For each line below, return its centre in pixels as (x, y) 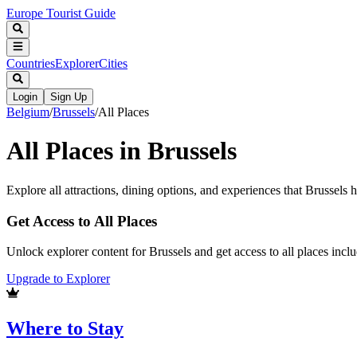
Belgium (28, 112)
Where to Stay (65, 329)
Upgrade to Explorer (58, 279)
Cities (113, 63)
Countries (31, 63)
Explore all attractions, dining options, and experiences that (156, 190)
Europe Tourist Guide (61, 13)
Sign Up (69, 96)
